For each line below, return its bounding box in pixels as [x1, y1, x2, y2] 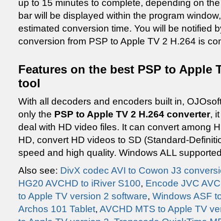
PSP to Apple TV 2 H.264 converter [54, 109, 210, 119]
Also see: [18, 165, 60, 176]
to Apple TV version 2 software [18, 191, 147, 201]
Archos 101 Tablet [18, 204, 95, 214]
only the [18, 109, 54, 119]
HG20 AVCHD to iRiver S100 [18, 178, 141, 188]
